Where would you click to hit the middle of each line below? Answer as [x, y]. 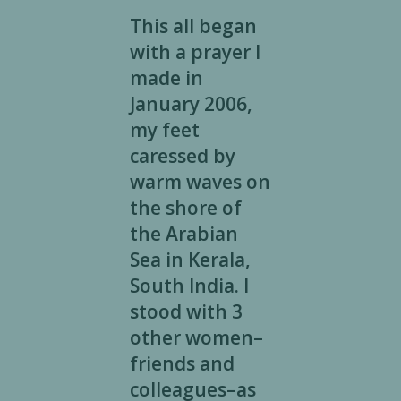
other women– [196, 338]
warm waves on [200, 182]
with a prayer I [195, 52]
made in [166, 78]
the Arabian [183, 234]
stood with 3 [186, 312]
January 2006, [191, 104]
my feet [164, 130]
